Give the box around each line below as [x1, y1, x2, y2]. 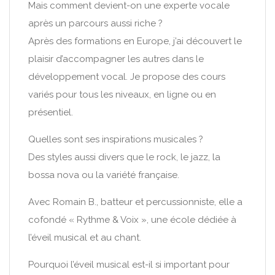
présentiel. [28, 107, 73, 118]
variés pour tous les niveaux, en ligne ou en [28, 89, 216, 100]
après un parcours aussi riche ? [28, 18, 163, 29]
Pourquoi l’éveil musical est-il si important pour [28, 259, 230, 270]
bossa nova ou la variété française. [28, 169, 179, 180]
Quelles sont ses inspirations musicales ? [28, 134, 203, 145]
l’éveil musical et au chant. [28, 232, 141, 243]
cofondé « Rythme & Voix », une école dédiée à [28, 214, 236, 225]
